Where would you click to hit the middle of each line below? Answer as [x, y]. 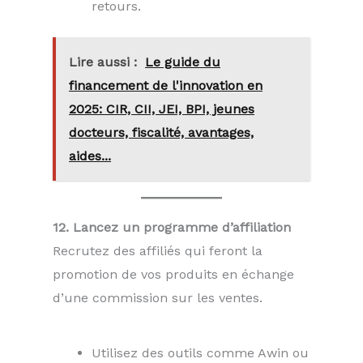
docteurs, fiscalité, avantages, [161, 132]
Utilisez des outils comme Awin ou [200, 352]
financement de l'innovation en [166, 85]
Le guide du [183, 62]
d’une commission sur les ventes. [158, 297]
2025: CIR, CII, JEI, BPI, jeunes [162, 109]
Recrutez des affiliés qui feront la [158, 250]
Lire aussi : [103, 62]
